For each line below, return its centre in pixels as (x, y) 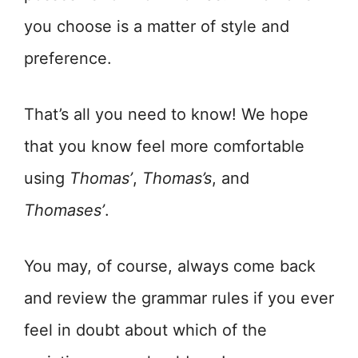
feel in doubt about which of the (145, 330)
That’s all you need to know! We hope (166, 115)
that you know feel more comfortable (164, 147)
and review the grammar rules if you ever (179, 298)
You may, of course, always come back (170, 267)
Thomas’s (177, 179)
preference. (68, 59)
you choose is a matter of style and (157, 27)
